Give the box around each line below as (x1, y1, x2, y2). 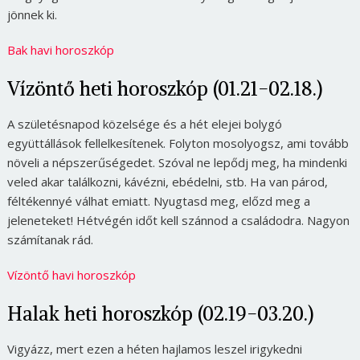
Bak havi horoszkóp (6, 41, 114, 58)
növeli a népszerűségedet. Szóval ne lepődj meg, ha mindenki (6, 153, 347, 170)
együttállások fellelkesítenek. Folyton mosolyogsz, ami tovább (6, 134, 349, 151)
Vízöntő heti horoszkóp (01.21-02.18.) (6, 76, 322, 100)
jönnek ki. (6, 6, 57, 22)
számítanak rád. (6, 231, 93, 247)
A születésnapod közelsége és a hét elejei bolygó (6, 115, 282, 132)
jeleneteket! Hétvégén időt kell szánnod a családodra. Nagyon (6, 211, 350, 228)
